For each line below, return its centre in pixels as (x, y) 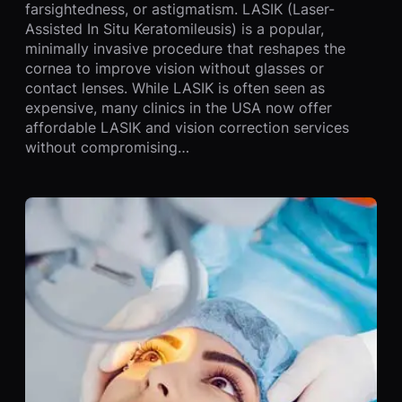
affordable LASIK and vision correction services (187, 127)
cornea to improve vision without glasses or (175, 68)
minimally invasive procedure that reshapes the (185, 48)
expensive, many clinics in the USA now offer (179, 107)
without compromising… (107, 147)
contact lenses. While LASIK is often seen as (175, 87)
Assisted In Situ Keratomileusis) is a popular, (175, 28)
